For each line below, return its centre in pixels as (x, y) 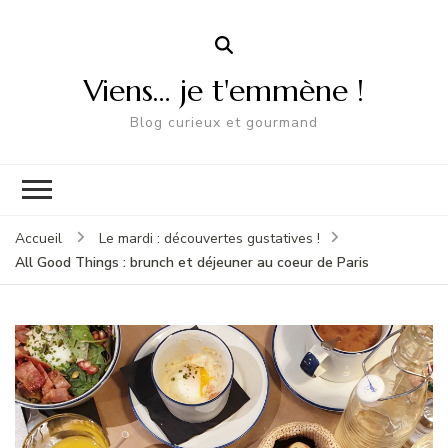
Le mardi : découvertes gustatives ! (209, 238)
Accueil (38, 238)
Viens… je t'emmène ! (224, 90)
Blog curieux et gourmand (224, 122)
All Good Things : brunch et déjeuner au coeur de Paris (192, 262)
